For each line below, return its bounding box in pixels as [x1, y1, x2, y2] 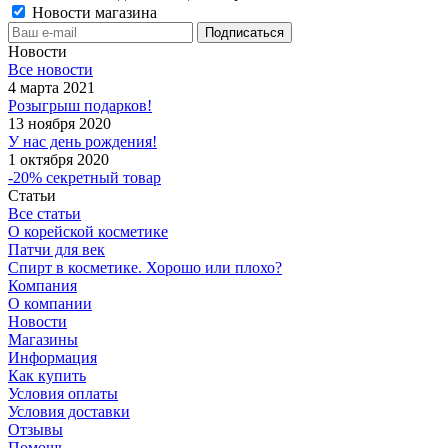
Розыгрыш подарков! [8, 97, 152, 115]
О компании [8, 295, 92, 313]
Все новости [8, 61, 93, 79]
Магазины [8, 331, 78, 349]
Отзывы [8, 421, 63, 439]
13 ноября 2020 [8, 115, 111, 133]
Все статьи [8, 205, 81, 223]
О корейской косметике [8, 223, 168, 241]
